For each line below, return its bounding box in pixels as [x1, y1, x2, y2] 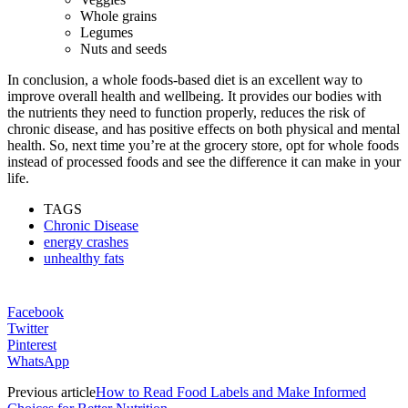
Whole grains [80, 7, 157, 24]
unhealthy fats [44, 250, 124, 266]
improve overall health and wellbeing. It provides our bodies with [7, 87, 382, 104]
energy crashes [44, 233, 128, 250]
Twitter [7, 320, 48, 336]
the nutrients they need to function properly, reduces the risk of [7, 104, 365, 120]
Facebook [7, 303, 64, 320]
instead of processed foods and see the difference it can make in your [7, 153, 401, 169]
